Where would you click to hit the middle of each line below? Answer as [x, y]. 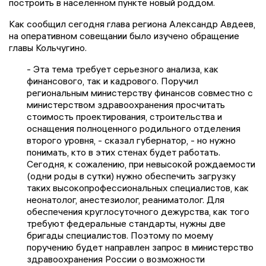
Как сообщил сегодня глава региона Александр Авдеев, [132, 24]
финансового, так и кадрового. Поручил [113, 81]
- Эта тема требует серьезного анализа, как [123, 69]
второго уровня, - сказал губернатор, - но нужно [131, 140]
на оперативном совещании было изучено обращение [124, 36]
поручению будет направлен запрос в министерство [140, 247]
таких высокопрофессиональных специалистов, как [138, 188]
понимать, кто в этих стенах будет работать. [123, 152]
